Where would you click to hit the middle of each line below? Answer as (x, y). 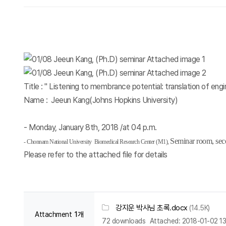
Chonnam (38, 142)
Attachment (53, 214)
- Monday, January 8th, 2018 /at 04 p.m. (90, 127)
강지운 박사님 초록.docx (151, 208)
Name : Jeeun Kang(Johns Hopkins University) (101, 100)
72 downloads (124, 221)
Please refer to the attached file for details (96, 155)
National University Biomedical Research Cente (100, 142)
